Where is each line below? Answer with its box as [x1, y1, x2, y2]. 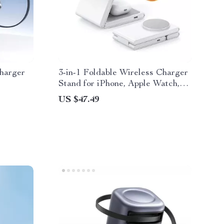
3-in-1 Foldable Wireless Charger [58, 68, 188, 77]
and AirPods [58, 90, 107, 99]
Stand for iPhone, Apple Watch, [58, 79, 179, 88]
